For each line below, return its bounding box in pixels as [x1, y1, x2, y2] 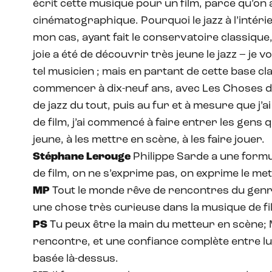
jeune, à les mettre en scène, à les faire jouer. [33, 134, 265, 146]
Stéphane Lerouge [33, 151, 131, 163]
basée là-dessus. [33, 253, 118, 265]
